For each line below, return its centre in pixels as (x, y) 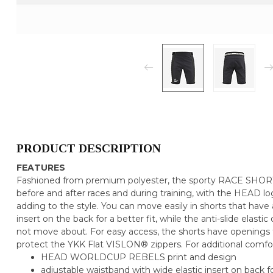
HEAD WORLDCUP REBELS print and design (139, 257)
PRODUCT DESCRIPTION (89, 148)
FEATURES (41, 167)
